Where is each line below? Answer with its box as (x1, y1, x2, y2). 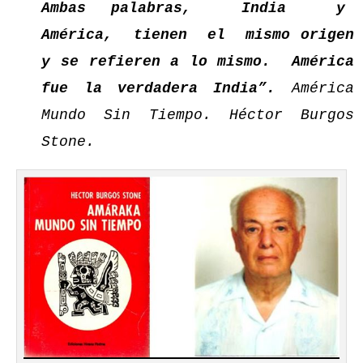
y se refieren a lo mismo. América (41, 53, 354, 70)
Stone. (41, 134, 96, 150)
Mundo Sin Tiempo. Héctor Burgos (41, 107, 354, 123)
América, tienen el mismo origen (41, 27, 354, 43)
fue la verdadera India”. (41, 80, 276, 96)
